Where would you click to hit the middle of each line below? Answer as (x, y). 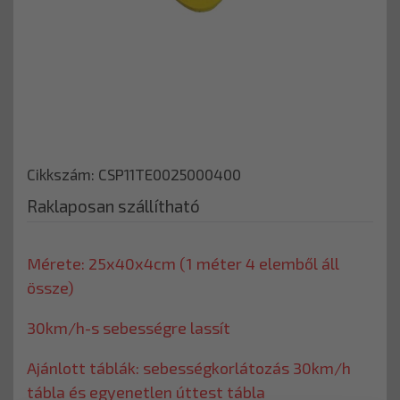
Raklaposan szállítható (113, 206)
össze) (50, 287)
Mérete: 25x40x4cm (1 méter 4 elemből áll (183, 263)
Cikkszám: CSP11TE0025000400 (134, 174)
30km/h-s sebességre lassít (129, 328)
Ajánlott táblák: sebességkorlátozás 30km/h (189, 368)
